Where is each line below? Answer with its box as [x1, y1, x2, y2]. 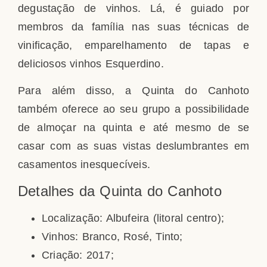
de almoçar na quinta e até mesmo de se [18, 122, 249, 134]
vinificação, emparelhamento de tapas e [18, 39, 249, 51]
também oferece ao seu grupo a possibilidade [18, 103, 249, 116]
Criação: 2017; [42, 249, 114, 261]
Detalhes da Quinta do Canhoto [18, 182, 222, 199]
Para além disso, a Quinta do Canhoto [18, 85, 249, 97]
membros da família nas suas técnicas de [18, 20, 249, 33]
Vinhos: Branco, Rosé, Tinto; [42, 230, 183, 243]
